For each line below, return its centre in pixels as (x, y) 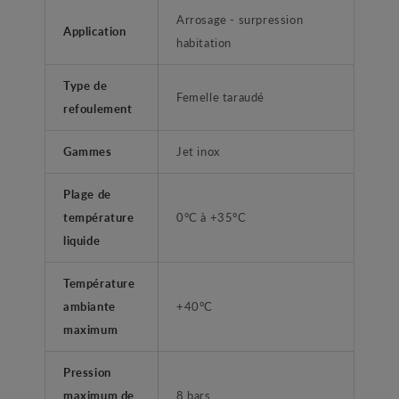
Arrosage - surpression (240, 20)
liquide (82, 240)
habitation (204, 43)
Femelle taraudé (220, 97)
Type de (85, 85)
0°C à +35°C (212, 217)
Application (95, 31)
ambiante (90, 306)
